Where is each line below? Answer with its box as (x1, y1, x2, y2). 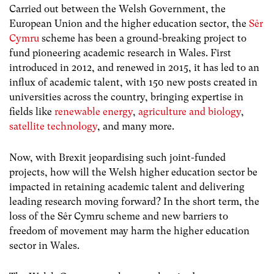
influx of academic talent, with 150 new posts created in (9, 76, 257, 88)
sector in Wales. (9, 239, 80, 251)
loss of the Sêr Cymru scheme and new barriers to (9, 210, 228, 222)
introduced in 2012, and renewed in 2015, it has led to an (9, 61, 259, 73)
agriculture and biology (138, 105, 241, 117)
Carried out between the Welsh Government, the (9, 2, 226, 15)
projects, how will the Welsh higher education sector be (9, 166, 257, 178)
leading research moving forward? (9, 195, 163, 207)
